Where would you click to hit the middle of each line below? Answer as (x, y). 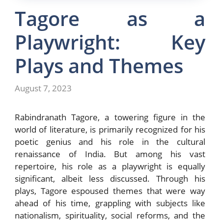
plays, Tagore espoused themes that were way (110, 191)
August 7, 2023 (43, 88)
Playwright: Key (110, 42)
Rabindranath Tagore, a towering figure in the (110, 117)
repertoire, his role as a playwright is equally (110, 166)
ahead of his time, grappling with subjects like (110, 203)
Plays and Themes (99, 66)
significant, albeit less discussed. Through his (110, 178)
